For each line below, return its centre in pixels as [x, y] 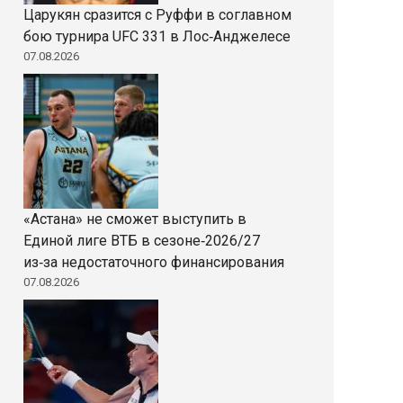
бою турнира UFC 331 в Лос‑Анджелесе [157, 36]
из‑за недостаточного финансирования [154, 262]
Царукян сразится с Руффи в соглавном [157, 15]
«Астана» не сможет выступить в [135, 219]
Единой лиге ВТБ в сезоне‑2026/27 [142, 241]
